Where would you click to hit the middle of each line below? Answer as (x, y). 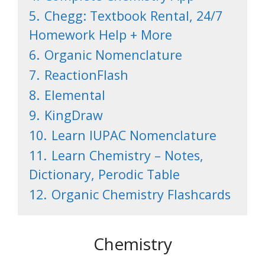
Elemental (75, 95)
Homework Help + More (101, 34)
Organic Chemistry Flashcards (141, 194)
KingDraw (74, 115)
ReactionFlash (86, 75)
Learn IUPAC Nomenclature (134, 135)
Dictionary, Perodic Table (104, 174)
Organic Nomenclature (113, 54)
